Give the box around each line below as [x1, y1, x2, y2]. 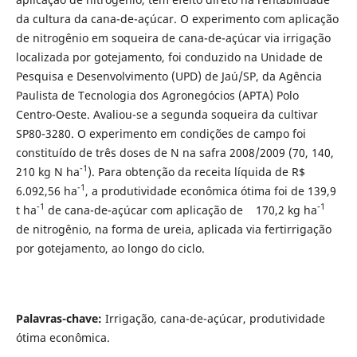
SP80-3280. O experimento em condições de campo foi [15, 125, 306, 141]
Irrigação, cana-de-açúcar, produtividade [101, 310, 325, 326]
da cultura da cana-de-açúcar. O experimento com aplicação [15, 10, 339, 26]
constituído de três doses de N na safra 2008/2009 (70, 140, [15, 144, 334, 160]
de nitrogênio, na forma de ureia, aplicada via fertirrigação [15, 221, 331, 237]
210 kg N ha [15, 163, 80, 179]
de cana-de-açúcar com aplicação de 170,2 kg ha [44, 202, 317, 218]
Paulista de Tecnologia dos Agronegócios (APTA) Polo [15, 87, 299, 103]
